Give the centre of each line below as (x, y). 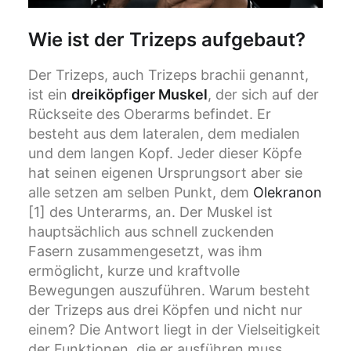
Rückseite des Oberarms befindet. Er (150, 114)
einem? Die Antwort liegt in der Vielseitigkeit (174, 330)
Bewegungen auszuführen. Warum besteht (169, 291)
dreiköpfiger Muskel (139, 95)
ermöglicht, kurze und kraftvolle (134, 271)
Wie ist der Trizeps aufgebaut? (167, 40)
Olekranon (288, 193)
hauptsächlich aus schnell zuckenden (151, 232)
